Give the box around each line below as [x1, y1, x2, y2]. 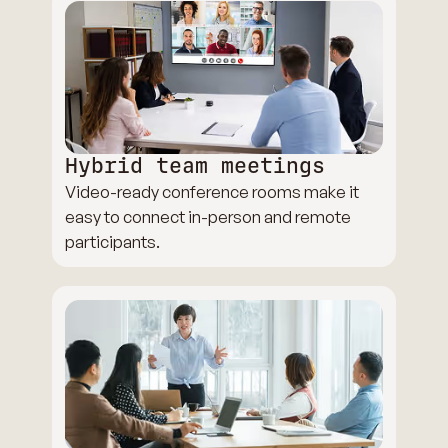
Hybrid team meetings [65, 152, 326, 179]
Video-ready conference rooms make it [65, 180, 360, 202]
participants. [65, 230, 161, 252]
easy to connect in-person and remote [65, 205, 352, 227]
